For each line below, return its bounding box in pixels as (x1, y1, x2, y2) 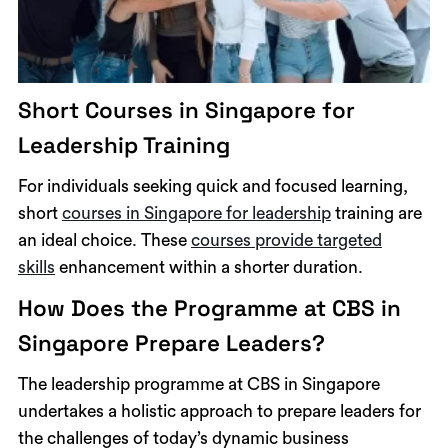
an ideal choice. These (17, 232, 191, 250)
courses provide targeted (190, 232, 382, 250)
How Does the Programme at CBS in (17, 294, 401, 324)
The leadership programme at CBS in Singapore (17, 376, 380, 394)
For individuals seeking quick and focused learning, (17, 178, 408, 196)
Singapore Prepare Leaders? (17, 329, 325, 359)
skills (17, 259, 55, 277)
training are (330, 205, 422, 223)
